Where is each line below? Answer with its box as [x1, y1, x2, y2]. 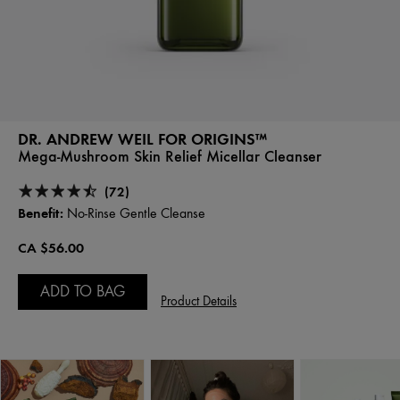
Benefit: [18, 204, 63, 221]
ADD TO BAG [40, 281, 125, 300]
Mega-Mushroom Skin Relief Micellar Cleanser [18, 146, 321, 165]
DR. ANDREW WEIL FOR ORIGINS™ [18, 129, 267, 148]
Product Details [161, 293, 237, 309]
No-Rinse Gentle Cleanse [63, 204, 205, 221]
